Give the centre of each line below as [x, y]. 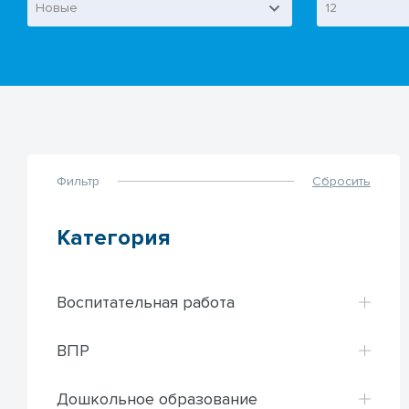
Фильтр [78, 181]
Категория [114, 237]
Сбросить [341, 181]
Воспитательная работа [146, 302]
